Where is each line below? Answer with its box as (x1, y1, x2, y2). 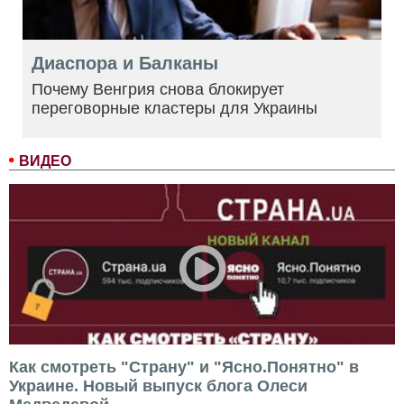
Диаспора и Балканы (32, 52, 218, 73)
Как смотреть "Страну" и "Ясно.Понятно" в (9, 357, 359, 376)
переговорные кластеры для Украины (32, 98, 317, 117)
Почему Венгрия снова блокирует (32, 79, 284, 98)
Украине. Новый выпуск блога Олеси (9, 376, 308, 395)
